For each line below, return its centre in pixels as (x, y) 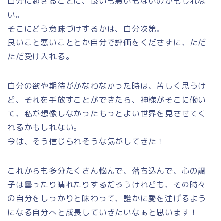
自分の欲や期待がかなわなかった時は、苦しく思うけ (107, 86)
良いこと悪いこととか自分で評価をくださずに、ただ (107, 42)
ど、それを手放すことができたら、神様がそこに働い (107, 99)
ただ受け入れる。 (41, 56)
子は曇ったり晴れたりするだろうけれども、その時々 (107, 184)
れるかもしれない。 (45, 127)
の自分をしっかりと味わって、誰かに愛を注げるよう (107, 198)
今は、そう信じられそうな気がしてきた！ (86, 141)
